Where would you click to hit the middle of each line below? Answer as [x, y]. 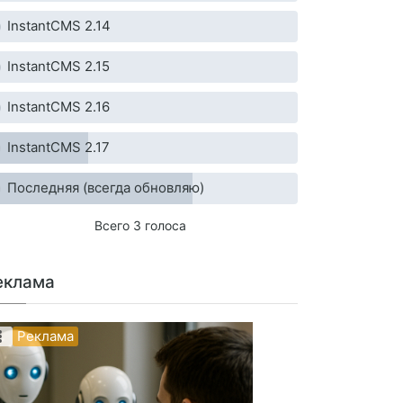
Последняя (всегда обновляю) [106, 188]
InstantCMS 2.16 [58, 107]
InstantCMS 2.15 [58, 67]
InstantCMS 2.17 [58, 148]
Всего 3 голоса [140, 226]
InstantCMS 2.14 [59, 26]
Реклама [45, 336]
